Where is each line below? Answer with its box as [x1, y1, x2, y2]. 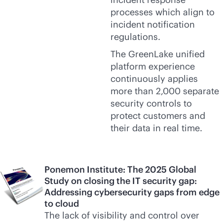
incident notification [110, 19, 195, 30]
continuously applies [110, 73, 198, 84]
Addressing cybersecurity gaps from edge [44, 186, 220, 198]
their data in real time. [110, 122, 202, 134]
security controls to [110, 98, 192, 109]
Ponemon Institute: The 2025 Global [44, 164, 196, 175]
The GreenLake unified [110, 48, 205, 60]
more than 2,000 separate [110, 85, 219, 97]
